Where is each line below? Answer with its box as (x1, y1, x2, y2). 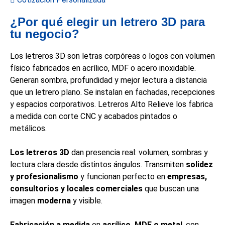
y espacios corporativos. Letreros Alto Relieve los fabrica (10, 99, 213, 109)
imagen (10, 196, 37, 206)
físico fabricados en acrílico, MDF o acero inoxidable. (10, 63, 196, 73)
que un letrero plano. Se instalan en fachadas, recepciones (10, 87, 215, 97)
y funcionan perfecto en (78, 172, 167, 182)
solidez (186, 160, 213, 170)
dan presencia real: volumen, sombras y (69, 148, 208, 158)
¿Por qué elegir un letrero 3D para (10, 15, 205, 29)
